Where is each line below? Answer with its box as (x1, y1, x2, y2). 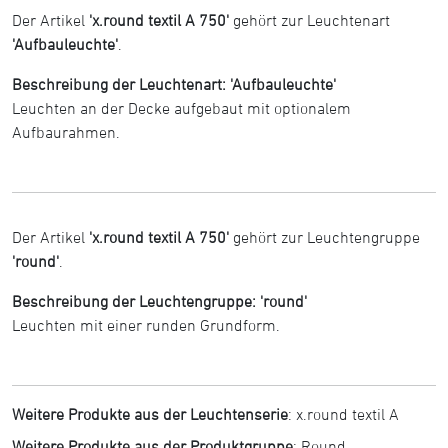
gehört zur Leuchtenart (229, 10, 390, 29)
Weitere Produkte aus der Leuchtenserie (12, 404, 288, 423)
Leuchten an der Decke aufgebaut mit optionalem (12, 98, 351, 117)
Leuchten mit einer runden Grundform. (12, 315, 280, 334)
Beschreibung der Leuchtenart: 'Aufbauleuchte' (12, 74, 336, 93)
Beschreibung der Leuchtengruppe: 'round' (12, 291, 307, 310)
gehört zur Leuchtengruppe (229, 227, 420, 246)
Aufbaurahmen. (12, 122, 120, 141)
